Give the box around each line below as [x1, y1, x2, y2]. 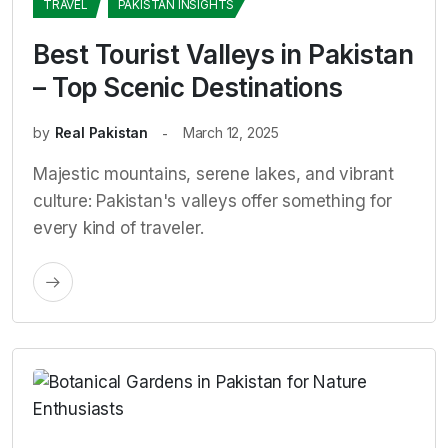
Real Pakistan [54, 124, 149, 141]
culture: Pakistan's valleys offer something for [33, 191, 392, 211]
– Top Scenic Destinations [33, 72, 343, 103]
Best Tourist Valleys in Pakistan [33, 39, 413, 70]
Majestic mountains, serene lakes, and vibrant [33, 164, 394, 184]
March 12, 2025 [182, 124, 280, 141]
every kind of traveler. [33, 218, 204, 238]
